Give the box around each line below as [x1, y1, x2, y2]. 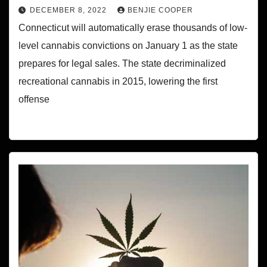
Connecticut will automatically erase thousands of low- [18, 23, 247, 33]
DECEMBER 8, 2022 [30, 6, 109, 15]
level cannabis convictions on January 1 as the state [18, 41, 238, 51]
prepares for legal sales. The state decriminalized [18, 58, 226, 69]
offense [18, 94, 49, 105]
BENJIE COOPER [128, 6, 193, 15]
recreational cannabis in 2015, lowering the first [18, 76, 218, 87]
